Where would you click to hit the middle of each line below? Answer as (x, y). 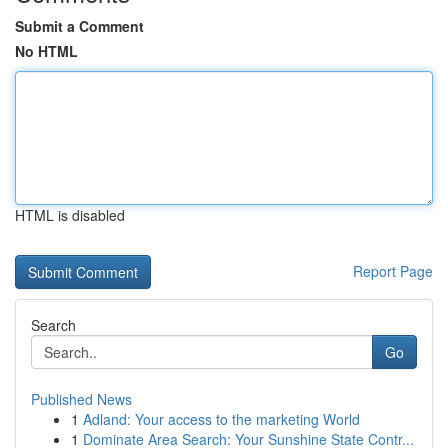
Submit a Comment (79, 26)
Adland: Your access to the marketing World (221, 419)
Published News (81, 399)
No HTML (46, 51)
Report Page (393, 271)
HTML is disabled (70, 215)
